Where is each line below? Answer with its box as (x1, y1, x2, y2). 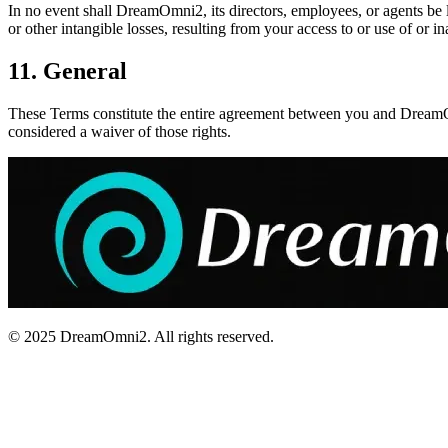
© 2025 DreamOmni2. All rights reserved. (8, 327, 274, 345)
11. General (8, 57, 127, 84)
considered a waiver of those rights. (8, 122, 231, 140)
